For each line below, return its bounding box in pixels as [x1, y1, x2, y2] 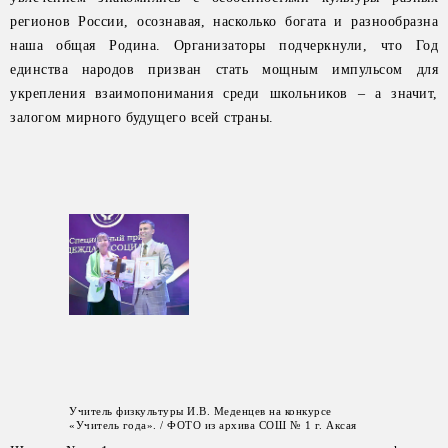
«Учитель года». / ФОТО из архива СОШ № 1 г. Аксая [69, 419, 357, 431]
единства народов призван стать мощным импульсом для [10, 62, 438, 77]
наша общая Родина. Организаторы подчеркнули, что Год [10, 38, 438, 53]
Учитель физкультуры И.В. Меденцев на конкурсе [69, 405, 332, 417]
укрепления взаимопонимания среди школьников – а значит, [10, 86, 438, 101]
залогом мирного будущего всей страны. [10, 110, 274, 125]
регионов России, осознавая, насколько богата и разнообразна [10, 14, 438, 29]
